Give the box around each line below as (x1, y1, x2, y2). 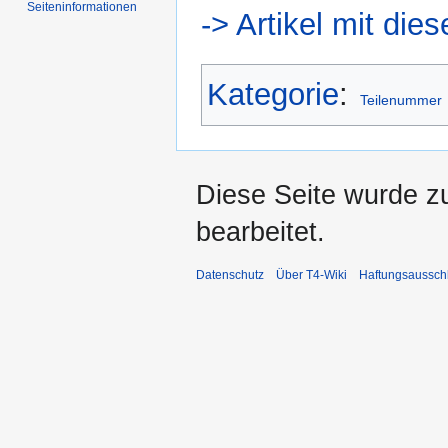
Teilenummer (360, 91, 443, 108)
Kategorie (207, 76, 339, 112)
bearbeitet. (196, 216, 325, 247)
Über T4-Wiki (276, 267, 347, 282)
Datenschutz (196, 267, 264, 282)
